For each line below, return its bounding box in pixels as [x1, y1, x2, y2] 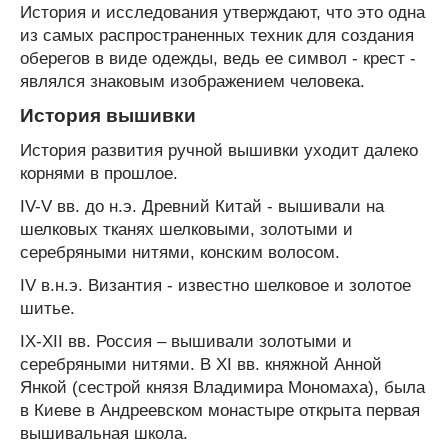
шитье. [20, 298, 75, 318]
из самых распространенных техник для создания [20, 25, 414, 45]
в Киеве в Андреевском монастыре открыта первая [20, 400, 420, 420]
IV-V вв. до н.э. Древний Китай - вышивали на [20, 196, 384, 216]
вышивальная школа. [20, 423, 188, 443]
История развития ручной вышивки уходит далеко [20, 140, 418, 160]
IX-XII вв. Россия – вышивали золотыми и [20, 331, 352, 351]
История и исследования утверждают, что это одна [20, 2, 425, 22]
